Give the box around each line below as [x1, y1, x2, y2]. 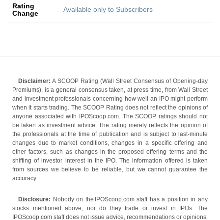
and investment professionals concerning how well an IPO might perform [12, 95, 208, 103]
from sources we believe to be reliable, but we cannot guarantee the [12, 166, 208, 173]
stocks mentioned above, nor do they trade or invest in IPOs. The [12, 205, 208, 212]
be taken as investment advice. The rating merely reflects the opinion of [12, 122, 208, 129]
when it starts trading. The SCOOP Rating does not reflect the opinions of [12, 104, 208, 111]
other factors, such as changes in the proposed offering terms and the [12, 148, 208, 156]
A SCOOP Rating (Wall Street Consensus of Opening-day [51, 78, 208, 85]
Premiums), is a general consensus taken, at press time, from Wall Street [12, 86, 208, 94]
